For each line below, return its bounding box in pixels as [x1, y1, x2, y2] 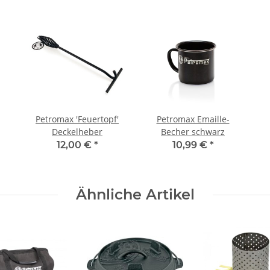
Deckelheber [52, 126, 102, 137]
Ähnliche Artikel [75, 186, 195, 203]
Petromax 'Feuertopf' [36, 113, 119, 125]
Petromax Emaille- [156, 113, 230, 125]
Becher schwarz [161, 126, 225, 137]
